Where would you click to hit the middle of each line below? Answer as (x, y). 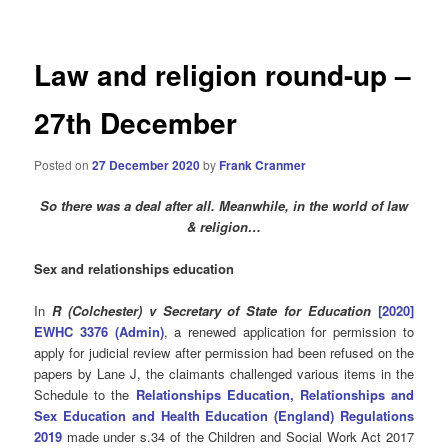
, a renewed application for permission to (288, 332)
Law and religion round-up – (223, 75)
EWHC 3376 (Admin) (99, 332)
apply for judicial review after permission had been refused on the (224, 353)
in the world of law (350, 205)
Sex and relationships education (134, 269)
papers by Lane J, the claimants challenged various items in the (224, 374)
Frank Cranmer (263, 164)
